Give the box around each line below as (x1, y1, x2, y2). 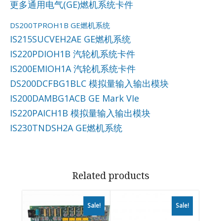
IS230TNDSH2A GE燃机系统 (10, 121, 122, 134)
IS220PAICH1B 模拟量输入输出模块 (10, 107, 150, 119)
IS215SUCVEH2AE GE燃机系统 (10, 33, 131, 45)
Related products (72, 168, 149, 182)
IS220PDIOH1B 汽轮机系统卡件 (10, 47, 135, 60)
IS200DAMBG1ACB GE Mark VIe (10, 92, 139, 104)
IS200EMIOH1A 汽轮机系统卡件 (10, 62, 136, 74)
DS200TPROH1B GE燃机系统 (10, 20, 110, 30)
